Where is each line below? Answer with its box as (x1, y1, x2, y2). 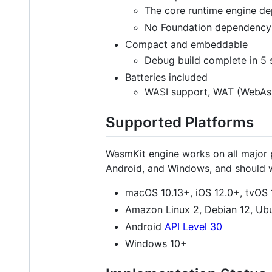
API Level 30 (165, 220, 222, 233)
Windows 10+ (125, 237, 187, 250)
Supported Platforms (106, 114, 254, 132)
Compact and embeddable (125, 38, 248, 50)
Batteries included (125, 71, 208, 84)
